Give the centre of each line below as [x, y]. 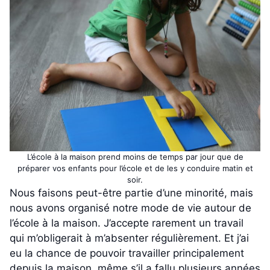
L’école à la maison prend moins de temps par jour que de [135, 156]
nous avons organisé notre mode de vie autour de [130, 208]
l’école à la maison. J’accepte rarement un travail [127, 223]
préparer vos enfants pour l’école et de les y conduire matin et [135, 168]
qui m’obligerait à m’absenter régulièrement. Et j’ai [129, 238]
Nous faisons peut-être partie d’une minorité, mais [131, 193]
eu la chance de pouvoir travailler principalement [127, 253]
